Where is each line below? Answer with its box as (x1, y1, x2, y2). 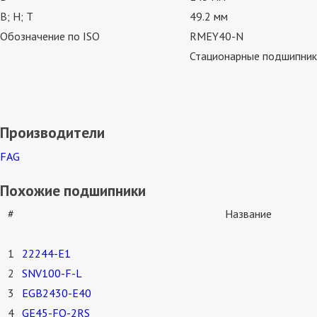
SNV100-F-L (22, 266, 82, 281)
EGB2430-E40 (22, 286, 91, 301)
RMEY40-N (190, 29, 243, 44)
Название (225, 207, 272, 221)
